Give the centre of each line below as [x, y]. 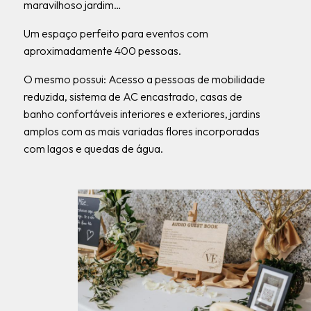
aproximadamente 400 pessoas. [102, 51]
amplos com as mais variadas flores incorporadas [141, 131]
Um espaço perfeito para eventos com [116, 33]
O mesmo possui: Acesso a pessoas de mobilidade [144, 79]
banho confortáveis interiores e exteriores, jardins [142, 114]
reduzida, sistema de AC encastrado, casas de [133, 96]
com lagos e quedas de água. [93, 149]
